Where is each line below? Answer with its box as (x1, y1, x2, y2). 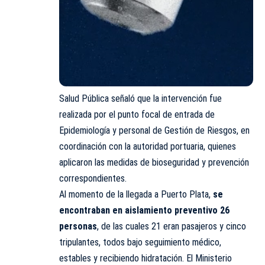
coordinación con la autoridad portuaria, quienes (59, 141, 236, 153)
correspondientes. (59, 173, 127, 185)
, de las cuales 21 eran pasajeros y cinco (97, 221, 246, 232)
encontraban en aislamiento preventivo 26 (59, 205, 230, 216)
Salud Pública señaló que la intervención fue (59, 93, 222, 105)
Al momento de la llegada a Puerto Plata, (59, 189, 211, 201)
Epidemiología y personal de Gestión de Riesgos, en (59, 125, 250, 137)
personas (59, 221, 97, 232)
